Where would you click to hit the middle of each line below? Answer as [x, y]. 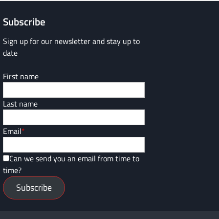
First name [21, 76]
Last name [20, 103]
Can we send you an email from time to [74, 158]
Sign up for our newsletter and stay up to [71, 41]
